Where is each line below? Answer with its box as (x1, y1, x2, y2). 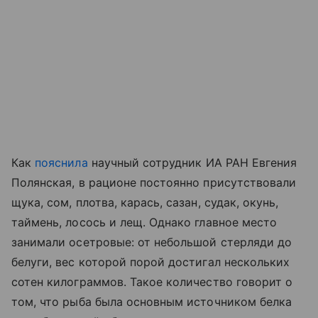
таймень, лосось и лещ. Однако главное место (11, 215, 278, 230)
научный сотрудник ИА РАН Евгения (87, 155, 297, 170)
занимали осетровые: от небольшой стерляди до (11, 235, 292, 250)
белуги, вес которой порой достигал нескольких (11, 255, 290, 270)
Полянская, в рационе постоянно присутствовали (11, 175, 297, 190)
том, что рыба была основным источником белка (11, 295, 292, 309)
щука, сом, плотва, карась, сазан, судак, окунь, (11, 195, 279, 210)
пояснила (35, 155, 88, 170)
